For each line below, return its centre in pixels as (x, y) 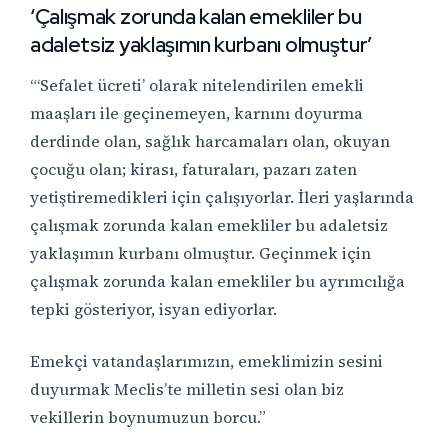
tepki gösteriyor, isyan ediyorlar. (153, 309)
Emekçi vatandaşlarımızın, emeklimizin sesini (206, 361)
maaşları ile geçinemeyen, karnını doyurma (196, 113)
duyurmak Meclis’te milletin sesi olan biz (187, 389)
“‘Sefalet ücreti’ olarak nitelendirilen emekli (197, 85)
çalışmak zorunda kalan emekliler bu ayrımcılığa (217, 281)
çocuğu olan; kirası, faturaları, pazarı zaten (193, 169)
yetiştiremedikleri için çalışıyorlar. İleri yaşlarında (222, 197)
